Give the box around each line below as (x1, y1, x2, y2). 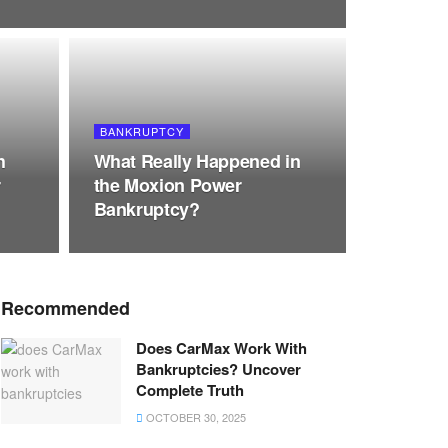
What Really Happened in (93, 148, 301, 174)
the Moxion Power (93, 172, 242, 198)
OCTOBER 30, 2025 (143, 409, 246, 425)
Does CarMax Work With (136, 337, 307, 359)
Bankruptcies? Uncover (136, 358, 301, 380)
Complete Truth (136, 379, 244, 401)
